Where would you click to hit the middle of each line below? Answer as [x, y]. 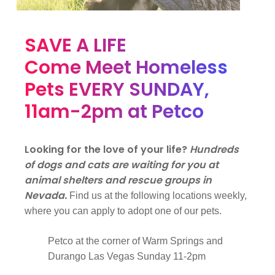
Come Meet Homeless [126, 67]
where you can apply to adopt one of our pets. [123, 211]
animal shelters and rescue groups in [118, 180]
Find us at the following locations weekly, [158, 195]
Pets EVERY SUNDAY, [117, 89]
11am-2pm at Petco [114, 111]
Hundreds [215, 149]
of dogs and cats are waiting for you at [122, 165]
